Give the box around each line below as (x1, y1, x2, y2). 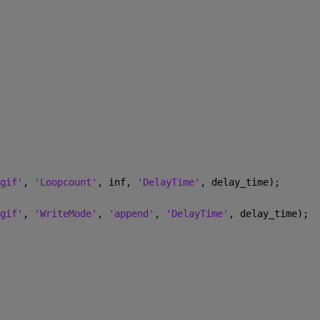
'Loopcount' (34, 176, 97, 188)
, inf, (96, 176, 137, 188)
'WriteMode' (34, 207, 97, 219)
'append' (108, 207, 154, 219)
